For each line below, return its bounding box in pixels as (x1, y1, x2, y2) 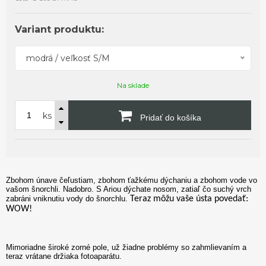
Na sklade (117, 80, 149, 90)
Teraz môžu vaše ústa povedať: (130, 194, 248, 204)
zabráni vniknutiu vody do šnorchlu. (6, 194, 128, 203)
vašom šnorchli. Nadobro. (6, 184, 96, 194)
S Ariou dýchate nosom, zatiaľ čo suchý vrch (96, 184, 251, 194)
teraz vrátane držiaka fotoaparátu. (6, 251, 122, 261)
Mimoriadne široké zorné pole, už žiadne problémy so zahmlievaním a (6, 242, 246, 252)
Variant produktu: (15, 23, 104, 35)
